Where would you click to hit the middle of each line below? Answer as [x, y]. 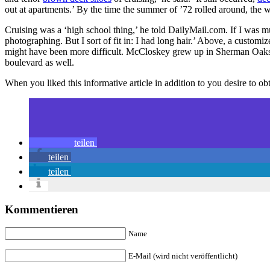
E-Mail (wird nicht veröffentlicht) [183, 256]
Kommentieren [42, 209]
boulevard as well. [39, 62]
